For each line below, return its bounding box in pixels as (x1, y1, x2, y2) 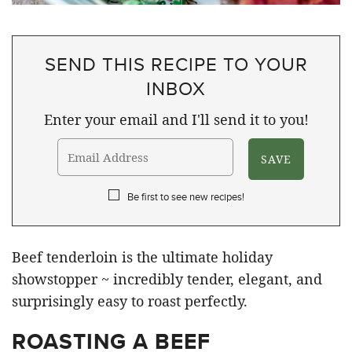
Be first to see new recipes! (126, 189, 244, 204)
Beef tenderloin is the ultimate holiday (12, 247, 273, 267)
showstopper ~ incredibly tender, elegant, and (12, 269, 322, 289)
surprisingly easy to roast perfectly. (12, 291, 247, 311)
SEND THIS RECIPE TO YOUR (44, 50, 308, 78)
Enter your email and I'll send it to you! (43, 110, 309, 130)
